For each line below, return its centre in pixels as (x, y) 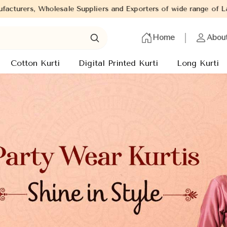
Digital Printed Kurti (118, 63)
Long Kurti (198, 63)
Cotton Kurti (35, 63)
